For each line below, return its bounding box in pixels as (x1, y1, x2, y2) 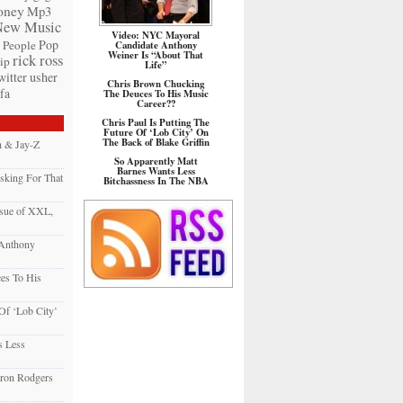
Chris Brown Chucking (107, 76, 204, 91)
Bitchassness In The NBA (103, 174, 209, 188)
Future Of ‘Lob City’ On (103, 125, 209, 139)
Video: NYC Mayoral (112, 28, 200, 42)
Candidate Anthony (114, 38, 197, 52)
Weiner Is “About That (108, 48, 203, 62)
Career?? (136, 96, 175, 111)
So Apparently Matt (113, 154, 198, 168)
